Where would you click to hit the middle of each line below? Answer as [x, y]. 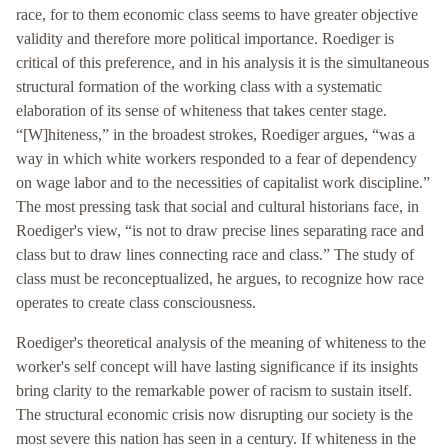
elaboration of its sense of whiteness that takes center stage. [201, 111]
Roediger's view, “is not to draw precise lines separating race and [220, 231]
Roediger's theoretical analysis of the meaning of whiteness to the [221, 343]
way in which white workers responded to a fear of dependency [216, 159]
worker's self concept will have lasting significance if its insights [217, 367]
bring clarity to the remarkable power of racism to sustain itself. [214, 391]
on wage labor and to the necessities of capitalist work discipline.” [223, 183]
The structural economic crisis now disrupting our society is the [214, 415]
